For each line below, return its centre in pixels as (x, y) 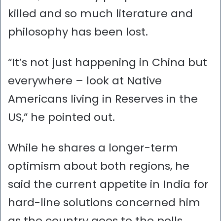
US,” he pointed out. (61, 117)
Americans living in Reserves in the (103, 99)
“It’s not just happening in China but (108, 62)
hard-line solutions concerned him (104, 202)
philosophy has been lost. (78, 32)
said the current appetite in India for (108, 184)
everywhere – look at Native (85, 80)
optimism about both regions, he (99, 166)
